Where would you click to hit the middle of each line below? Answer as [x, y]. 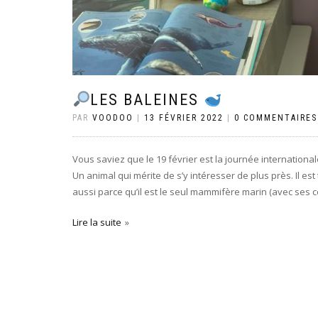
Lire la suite [97, 222]
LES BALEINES [147, 100]
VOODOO [113, 118]
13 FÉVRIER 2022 [184, 118]
